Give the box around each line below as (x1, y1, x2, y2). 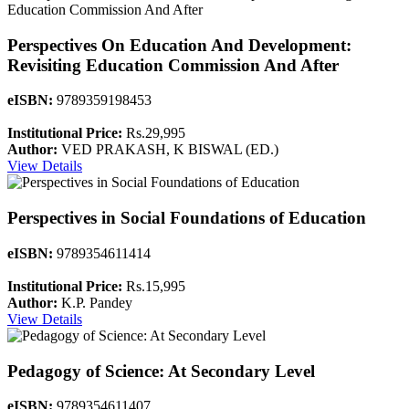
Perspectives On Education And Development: (7, 35, 351, 55)
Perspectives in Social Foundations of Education (7, 208, 366, 228)
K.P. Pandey (58, 294, 132, 310)
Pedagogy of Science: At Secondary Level (7, 361, 315, 381)
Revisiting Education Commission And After (7, 55, 339, 75)
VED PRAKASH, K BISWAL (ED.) (58, 142, 278, 158)
